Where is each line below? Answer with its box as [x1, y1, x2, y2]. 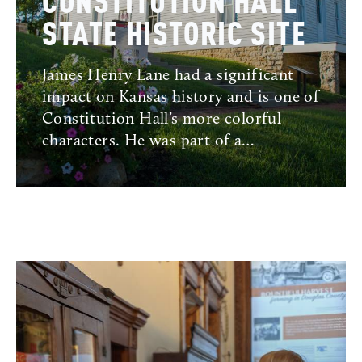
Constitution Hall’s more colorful [42, 111, 282, 128]
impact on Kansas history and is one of [42, 89, 320, 106]
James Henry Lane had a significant [42, 67, 294, 84]
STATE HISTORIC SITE [42, 19, 307, 53]
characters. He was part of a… [42, 133, 255, 149]
